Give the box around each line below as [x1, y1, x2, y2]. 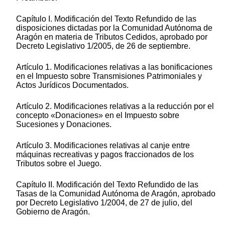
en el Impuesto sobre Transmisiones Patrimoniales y [16, 72, 202, 81]
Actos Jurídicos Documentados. [16, 81, 129, 90]
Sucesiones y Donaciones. [16, 120, 111, 129]
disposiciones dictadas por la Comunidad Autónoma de [16, 24, 212, 33]
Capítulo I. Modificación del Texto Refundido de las [16, 15, 196, 24]
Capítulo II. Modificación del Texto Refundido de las [16, 180, 198, 189]
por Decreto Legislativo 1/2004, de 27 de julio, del [16, 198, 192, 207]
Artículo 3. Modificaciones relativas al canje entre [16, 141, 190, 150]
